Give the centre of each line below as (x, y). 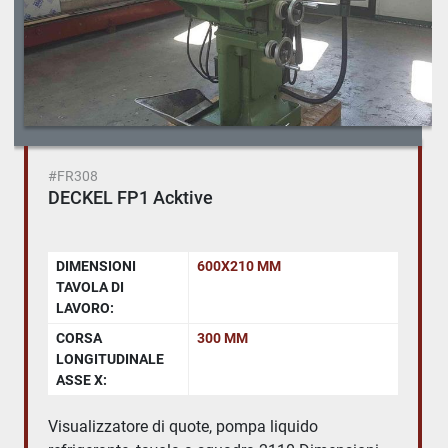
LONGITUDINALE (110, 358)
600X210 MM (239, 265)
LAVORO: (85, 307)
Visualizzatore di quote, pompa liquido (183, 426)
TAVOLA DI (90, 286)
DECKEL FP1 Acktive (130, 197)
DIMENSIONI (96, 265)
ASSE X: (81, 379)
